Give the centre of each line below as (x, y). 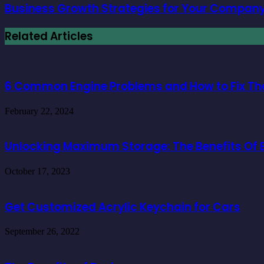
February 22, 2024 (39, 111)
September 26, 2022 (42, 232)
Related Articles (49, 37)
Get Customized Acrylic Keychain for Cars (123, 207)
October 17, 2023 (37, 171)
